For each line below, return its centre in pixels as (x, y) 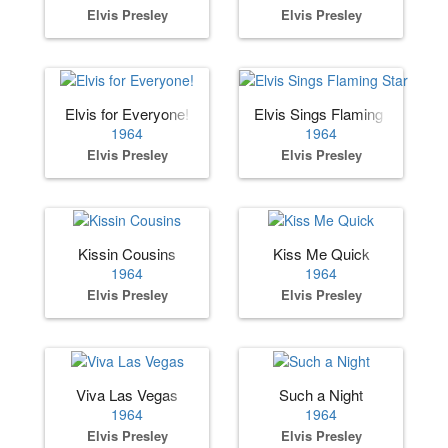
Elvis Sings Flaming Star (334, 113)
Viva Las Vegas (127, 394)
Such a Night (321, 394)
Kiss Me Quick (321, 254)
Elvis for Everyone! (127, 113)
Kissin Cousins (127, 254)
